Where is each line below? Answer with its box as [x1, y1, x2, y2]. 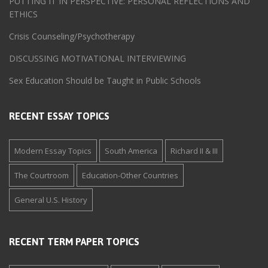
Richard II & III [170, 145, 218, 156]
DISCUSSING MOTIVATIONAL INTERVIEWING [9, 53, 186, 64]
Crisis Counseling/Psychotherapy [9, 31, 135, 42]
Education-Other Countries [82, 170, 178, 181]
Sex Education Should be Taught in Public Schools [9, 75, 201, 86]
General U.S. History [14, 194, 87, 205]
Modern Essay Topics [14, 145, 92, 156]
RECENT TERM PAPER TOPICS [9, 236, 139, 247]
